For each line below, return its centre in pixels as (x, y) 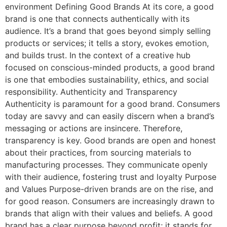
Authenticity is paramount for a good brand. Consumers (112, 104)
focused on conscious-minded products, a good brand (110, 68)
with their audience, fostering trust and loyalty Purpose (111, 177)
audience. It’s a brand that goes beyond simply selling (108, 31)
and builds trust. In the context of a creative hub (98, 55)
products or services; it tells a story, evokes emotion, (107, 43)
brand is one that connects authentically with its (97, 19)
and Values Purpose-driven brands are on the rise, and (109, 189)
